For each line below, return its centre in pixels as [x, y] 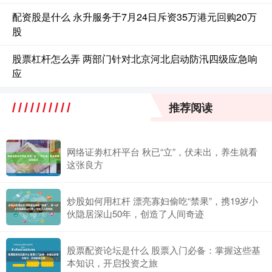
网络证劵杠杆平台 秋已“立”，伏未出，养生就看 [162, 151]
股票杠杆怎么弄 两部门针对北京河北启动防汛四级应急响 [135, 58]
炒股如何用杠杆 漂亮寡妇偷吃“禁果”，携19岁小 [162, 200]
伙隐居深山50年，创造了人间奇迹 [135, 213]
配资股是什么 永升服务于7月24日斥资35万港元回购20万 [134, 16]
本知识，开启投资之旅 [112, 262]
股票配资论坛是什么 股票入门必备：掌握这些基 [164, 250]
